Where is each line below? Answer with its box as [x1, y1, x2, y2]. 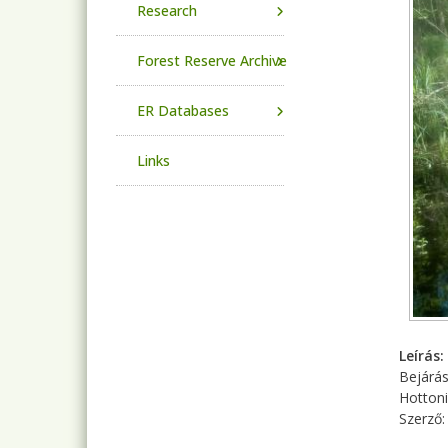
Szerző [399, 408, 442, 428]
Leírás [399, 345, 440, 365]
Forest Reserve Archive [137, 51, 287, 70]
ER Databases [137, 101, 229, 120]
